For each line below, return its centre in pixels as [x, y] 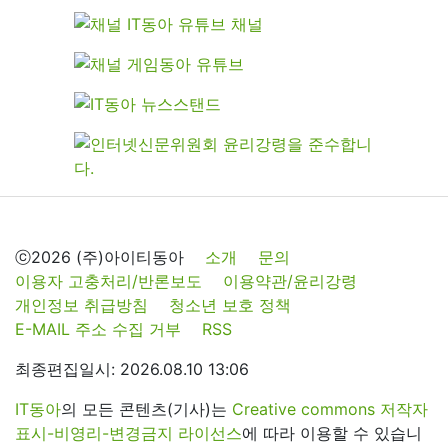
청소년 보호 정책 [230, 304]
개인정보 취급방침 [81, 304]
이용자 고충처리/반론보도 [108, 280]
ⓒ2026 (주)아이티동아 [99, 256]
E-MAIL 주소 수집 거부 [98, 328]
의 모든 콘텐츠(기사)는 [146, 408]
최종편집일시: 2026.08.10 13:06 [132, 368]
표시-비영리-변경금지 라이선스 [128, 432]
